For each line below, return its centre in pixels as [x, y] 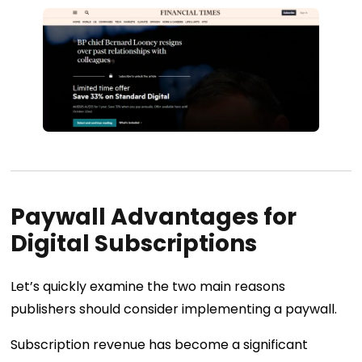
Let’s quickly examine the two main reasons [148, 287]
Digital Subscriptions [134, 244]
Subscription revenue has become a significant [160, 345]
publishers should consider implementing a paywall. [174, 309]
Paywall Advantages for [154, 217]
